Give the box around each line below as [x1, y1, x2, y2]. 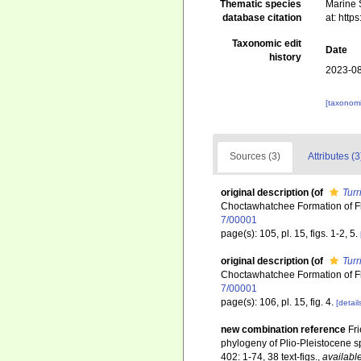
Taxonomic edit [232, 38, 302, 49]
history [269, 52, 302, 63]
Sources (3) [230, 151, 280, 162]
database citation [222, 12, 302, 23]
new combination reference [221, 324, 346, 335]
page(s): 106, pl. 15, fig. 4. [221, 297, 336, 308]
